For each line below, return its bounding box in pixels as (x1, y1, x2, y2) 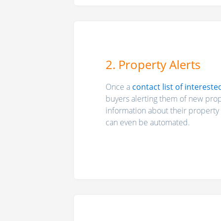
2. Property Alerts (106, 56, 200, 73)
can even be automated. (106, 117, 190, 128)
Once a (106, 81, 132, 93)
